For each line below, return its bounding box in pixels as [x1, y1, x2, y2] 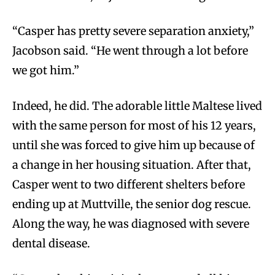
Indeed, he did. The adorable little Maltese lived [12, 99, 262, 114]
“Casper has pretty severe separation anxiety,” [12, 24, 254, 39]
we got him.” [12, 63, 79, 78]
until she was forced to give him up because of [12, 138, 255, 153]
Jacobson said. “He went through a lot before [12, 44, 248, 58]
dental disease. [12, 236, 90, 251]
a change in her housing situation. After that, [12, 158, 251, 172]
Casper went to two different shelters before [12, 177, 245, 192]
